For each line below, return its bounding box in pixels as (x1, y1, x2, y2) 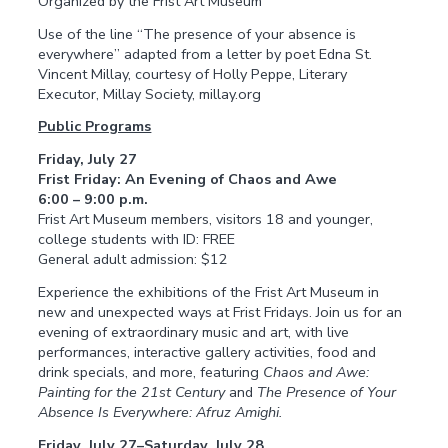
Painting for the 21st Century (38, 382, 226, 403)
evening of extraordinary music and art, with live (38, 322, 350, 343)
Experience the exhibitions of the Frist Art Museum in (38, 282, 380, 303)
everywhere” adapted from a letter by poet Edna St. (38, 43, 373, 64)
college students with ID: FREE (38, 229, 236, 250)
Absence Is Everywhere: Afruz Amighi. (38, 402, 283, 423)
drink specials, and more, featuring (38, 362, 264, 383)
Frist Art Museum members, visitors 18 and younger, (38, 209, 374, 230)
